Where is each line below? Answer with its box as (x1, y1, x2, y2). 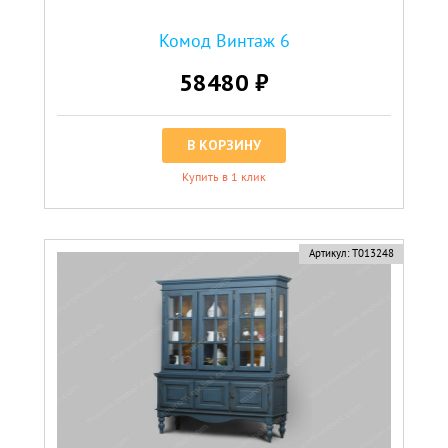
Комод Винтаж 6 (158, 28, 290, 52)
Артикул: (308, 245, 349, 260)
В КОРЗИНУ (187, 135, 261, 154)
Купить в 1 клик (182, 168, 266, 184)
